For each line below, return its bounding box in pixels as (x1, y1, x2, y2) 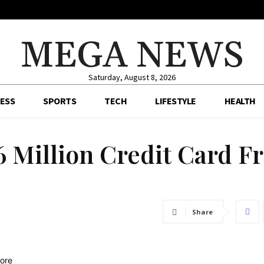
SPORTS (43, 95, 77, 107)
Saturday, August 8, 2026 (88, 72, 176, 83)
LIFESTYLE (155, 95, 196, 107)
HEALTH (224, 95, 256, 107)
